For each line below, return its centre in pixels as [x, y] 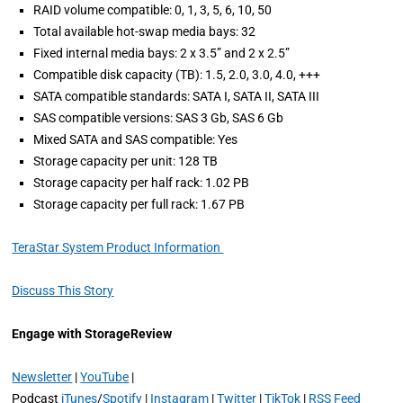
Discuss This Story [63, 291]
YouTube [105, 377]
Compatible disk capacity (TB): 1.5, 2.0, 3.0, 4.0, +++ [177, 75]
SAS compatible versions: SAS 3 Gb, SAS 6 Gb [159, 118]
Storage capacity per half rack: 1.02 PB [142, 183]
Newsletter [42, 377]
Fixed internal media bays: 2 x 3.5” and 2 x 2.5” [162, 53]
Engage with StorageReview [92, 334]
